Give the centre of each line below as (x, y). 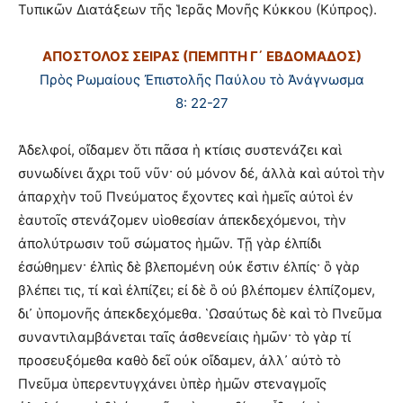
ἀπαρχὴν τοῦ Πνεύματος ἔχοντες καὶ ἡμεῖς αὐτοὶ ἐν (186, 196)
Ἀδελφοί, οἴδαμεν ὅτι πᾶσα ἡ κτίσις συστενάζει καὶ (180, 149)
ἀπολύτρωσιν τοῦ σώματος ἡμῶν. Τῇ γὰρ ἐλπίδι (170, 243)
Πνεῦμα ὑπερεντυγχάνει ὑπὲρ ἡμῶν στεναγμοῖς (172, 383)
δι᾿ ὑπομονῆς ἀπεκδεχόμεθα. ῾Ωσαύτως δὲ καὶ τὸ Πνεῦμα (200, 313)
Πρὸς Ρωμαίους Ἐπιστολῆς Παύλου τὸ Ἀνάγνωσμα (201, 79)
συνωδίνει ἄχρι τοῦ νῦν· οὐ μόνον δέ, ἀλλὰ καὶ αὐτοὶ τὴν (201, 173)
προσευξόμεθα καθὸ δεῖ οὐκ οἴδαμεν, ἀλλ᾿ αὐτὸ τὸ (179, 360)
